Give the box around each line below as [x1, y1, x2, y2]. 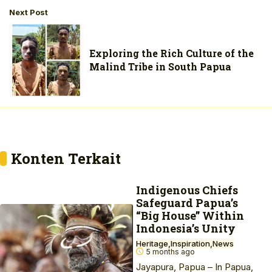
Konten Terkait [11, 149, 121, 168]
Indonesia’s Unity [136, 221, 236, 236]
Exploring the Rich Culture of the [89, 46, 254, 59]
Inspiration [171, 239, 210, 248]
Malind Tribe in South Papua [89, 59, 232, 73]
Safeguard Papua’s [136, 195, 238, 210]
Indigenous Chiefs [136, 183, 238, 197]
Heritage [136, 239, 168, 248]
